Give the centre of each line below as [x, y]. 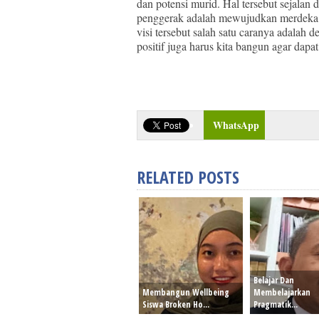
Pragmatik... [276, 304]
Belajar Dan [274, 280]
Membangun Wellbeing [186, 292]
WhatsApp [236, 125]
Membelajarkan [282, 292]
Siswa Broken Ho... [176, 304]
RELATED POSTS [188, 177]
